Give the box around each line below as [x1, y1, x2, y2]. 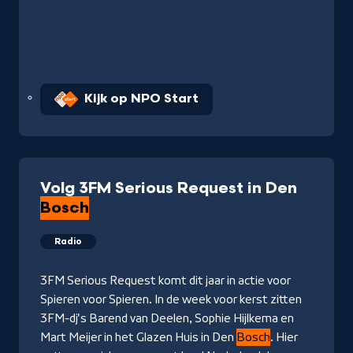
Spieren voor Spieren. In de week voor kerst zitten [40, 293, 302, 307]
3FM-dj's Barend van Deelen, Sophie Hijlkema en [40, 312, 294, 325]
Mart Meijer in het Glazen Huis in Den [40, 331, 236, 344]
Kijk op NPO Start [84, 91, 199, 107]
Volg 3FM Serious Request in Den [40, 179, 297, 199]
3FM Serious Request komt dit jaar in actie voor [40, 274, 291, 288]
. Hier [270, 331, 298, 344]
